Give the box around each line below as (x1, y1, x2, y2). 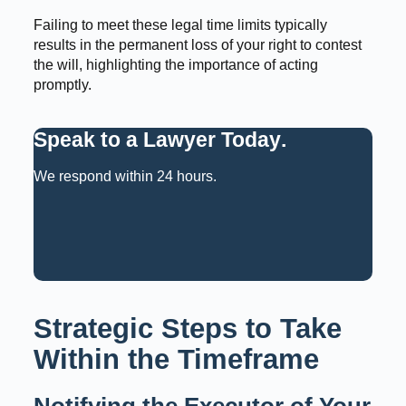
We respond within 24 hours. (33, 168, 217, 184)
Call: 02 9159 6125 (141, 253, 264, 271)
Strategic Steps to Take (33, 312, 342, 344)
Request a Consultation (125, 217, 280, 235)
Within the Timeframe (33, 343, 319, 375)
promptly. (33, 77, 92, 93)
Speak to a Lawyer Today (33, 128, 281, 152)
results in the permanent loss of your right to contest (33, 37, 362, 53)
